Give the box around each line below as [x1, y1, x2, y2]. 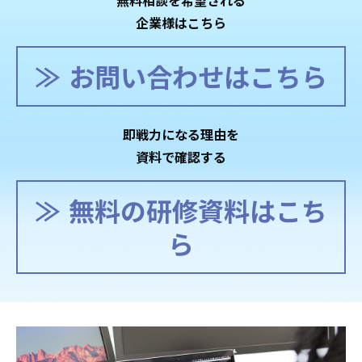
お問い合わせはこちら [69, 57, 327, 95]
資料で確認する [136, 147, 226, 167]
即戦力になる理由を [123, 124, 239, 145]
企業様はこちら [136, 13, 226, 33]
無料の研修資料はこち [69, 192, 327, 229]
